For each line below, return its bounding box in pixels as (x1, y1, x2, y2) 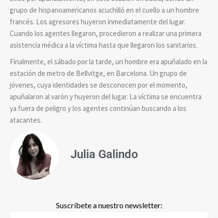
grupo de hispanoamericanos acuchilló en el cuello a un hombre (10, 5, 199, 15)
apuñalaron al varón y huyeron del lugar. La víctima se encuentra (10, 91, 201, 101)
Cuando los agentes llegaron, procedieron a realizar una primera (10, 28, 201, 38)
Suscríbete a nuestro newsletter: (55, 200, 163, 210)
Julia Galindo (71, 147, 138, 161)
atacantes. (10, 115, 42, 125)
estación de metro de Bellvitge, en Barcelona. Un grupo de (10, 68, 187, 78)
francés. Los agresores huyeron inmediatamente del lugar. (10, 17, 185, 26)
